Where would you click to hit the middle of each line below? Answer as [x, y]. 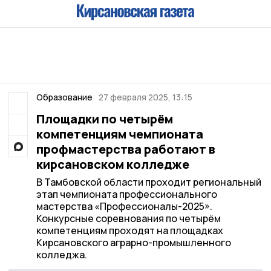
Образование [64, 97]
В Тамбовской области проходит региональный [149, 182]
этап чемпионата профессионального [126, 194]
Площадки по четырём [104, 119]
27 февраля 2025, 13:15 [145, 97]
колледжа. [61, 255]
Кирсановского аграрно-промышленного [133, 243]
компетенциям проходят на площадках [129, 230]
